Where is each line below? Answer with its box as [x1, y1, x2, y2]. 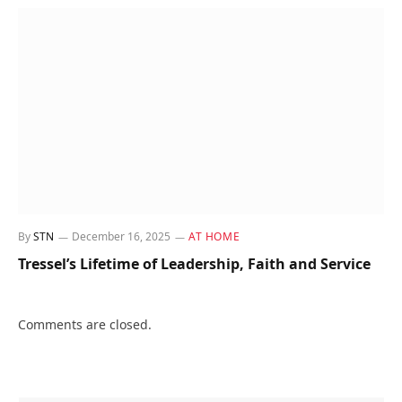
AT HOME [188, 228, 240, 244]
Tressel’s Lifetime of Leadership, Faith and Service [18, 253, 371, 274]
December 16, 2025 [72, 228, 170, 244]
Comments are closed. [18, 315, 152, 333]
